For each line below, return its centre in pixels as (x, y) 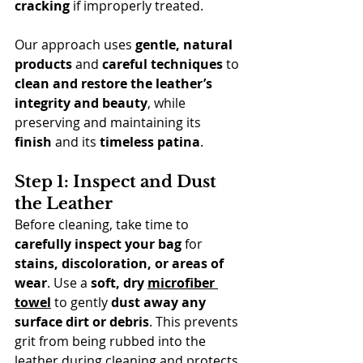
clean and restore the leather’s (115, 83)
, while (168, 103)
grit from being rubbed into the (112, 341)
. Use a (69, 283)
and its (76, 142)
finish (33, 142)
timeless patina (150, 142)
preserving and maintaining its (109, 122)
